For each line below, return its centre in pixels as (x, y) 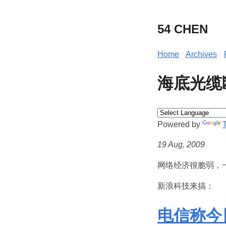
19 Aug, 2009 (181, 144)
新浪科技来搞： (186, 186)
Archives (201, 54)
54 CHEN (183, 29)
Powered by (180, 124)
